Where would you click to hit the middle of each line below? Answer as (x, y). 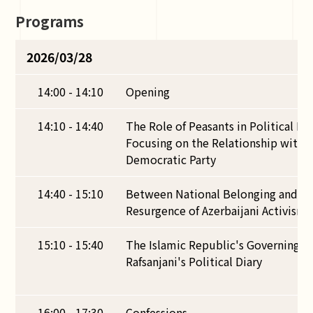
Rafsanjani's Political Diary (194, 261)
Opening (148, 92)
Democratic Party (171, 159)
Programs (50, 21)
